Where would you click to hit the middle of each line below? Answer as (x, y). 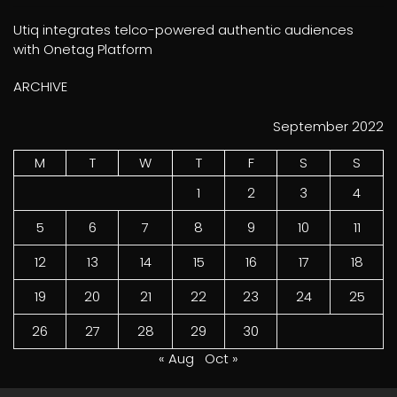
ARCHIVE (40, 86)
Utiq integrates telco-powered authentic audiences (183, 30)
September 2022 (328, 126)
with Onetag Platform (83, 49)
